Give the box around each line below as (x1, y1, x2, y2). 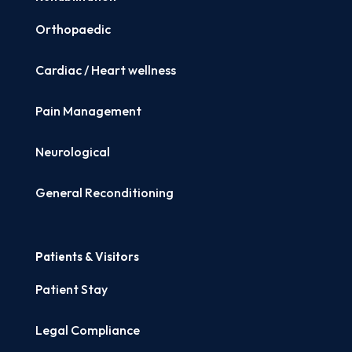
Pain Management (35, 103, 141, 119)
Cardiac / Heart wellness (35, 62, 176, 78)
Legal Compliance (35, 322, 140, 338)
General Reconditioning (35, 185, 174, 200)
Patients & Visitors (35, 249, 139, 264)
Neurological (35, 144, 110, 159)
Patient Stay (35, 281, 108, 297)
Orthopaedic (35, 21, 111, 37)
